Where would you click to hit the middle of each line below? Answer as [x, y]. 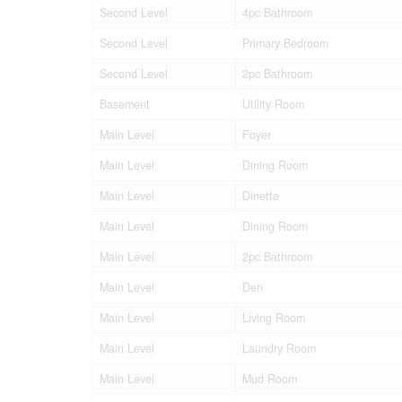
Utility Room [273, 104]
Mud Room [270, 378]
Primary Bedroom [285, 43]
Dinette [261, 195]
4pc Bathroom [277, 12]
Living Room [274, 317]
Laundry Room [279, 348]
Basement [125, 104]
